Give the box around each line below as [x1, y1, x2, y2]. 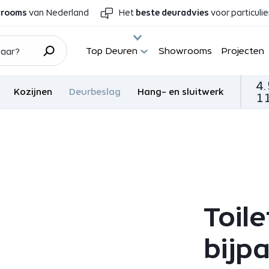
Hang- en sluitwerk [138, 86, 224, 97]
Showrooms [159, 46, 213, 56]
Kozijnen [14, 86, 53, 97]
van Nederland [27, 8, 89, 17]
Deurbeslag [69, 86, 121, 97]
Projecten [221, 46, 265, 56]
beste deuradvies [136, 8, 210, 17]
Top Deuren [86, 46, 138, 56]
